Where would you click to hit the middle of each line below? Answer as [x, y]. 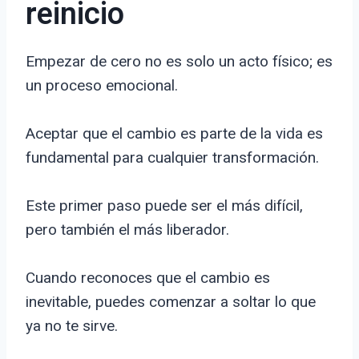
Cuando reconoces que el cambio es [148, 278]
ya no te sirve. [72, 326]
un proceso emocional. [102, 86]
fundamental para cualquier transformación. [172, 158]
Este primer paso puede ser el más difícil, [164, 206]
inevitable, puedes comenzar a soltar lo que [171, 302]
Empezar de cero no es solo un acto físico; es [179, 62]
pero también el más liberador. [127, 230]
